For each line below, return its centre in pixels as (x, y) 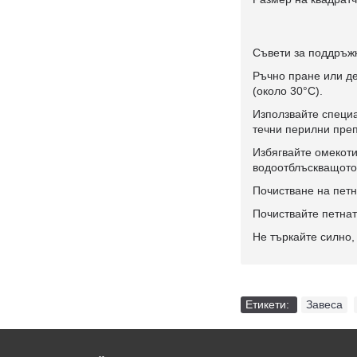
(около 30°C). (288, 90)
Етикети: (269, 304)
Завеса (324, 304)
